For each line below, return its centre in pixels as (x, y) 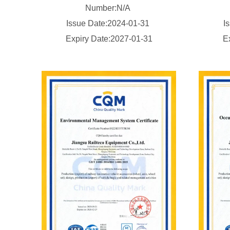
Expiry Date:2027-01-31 (109, 39)
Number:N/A (109, 8)
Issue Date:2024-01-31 (109, 23)
